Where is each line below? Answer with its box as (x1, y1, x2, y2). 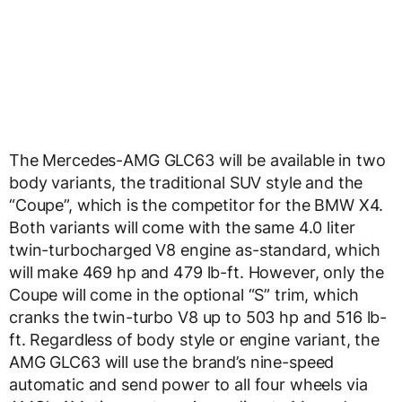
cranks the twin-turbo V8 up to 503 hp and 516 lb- (9, 308, 388, 327)
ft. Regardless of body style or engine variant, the (9, 330, 380, 349)
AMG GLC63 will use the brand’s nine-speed (9, 353, 335, 371)
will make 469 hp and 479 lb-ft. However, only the (9, 263, 385, 282)
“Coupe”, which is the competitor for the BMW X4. (9, 196, 384, 214)
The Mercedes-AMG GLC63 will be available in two (9, 151, 386, 170)
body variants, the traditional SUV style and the (9, 173, 363, 192)
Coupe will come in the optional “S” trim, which (9, 285, 359, 304)
